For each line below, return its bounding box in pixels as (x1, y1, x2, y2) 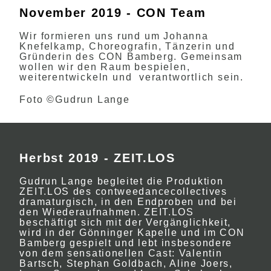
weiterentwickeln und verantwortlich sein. (19, 72, 244, 82)
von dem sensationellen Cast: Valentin (19, 248, 223, 258)
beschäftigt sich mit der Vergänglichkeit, (19, 217, 232, 227)
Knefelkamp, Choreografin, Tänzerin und (19, 41, 235, 51)
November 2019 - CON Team (19, 6, 206, 19)
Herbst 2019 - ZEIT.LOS (19, 151, 175, 165)
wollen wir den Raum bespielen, (19, 62, 191, 72)
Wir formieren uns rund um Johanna (19, 31, 209, 41)
